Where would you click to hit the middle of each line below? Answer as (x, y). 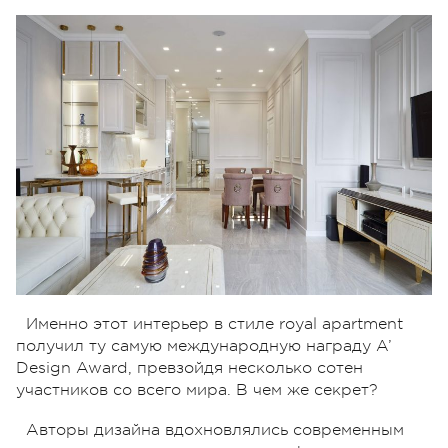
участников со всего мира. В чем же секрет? (197, 389)
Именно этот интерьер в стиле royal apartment (214, 323)
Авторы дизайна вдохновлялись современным (215, 429)
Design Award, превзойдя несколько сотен (189, 367)
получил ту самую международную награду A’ (204, 345)
